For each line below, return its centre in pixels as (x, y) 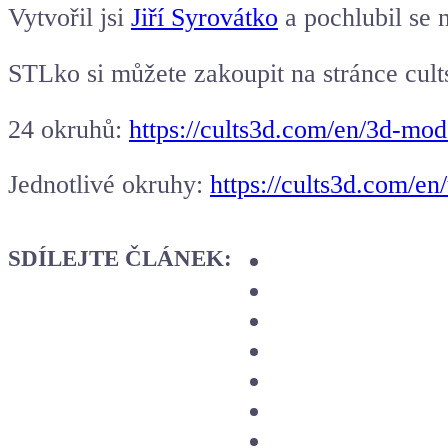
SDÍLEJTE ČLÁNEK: (120, 258)
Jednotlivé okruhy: (109, 185)
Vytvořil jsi (69, 17)
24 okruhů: (68, 129)
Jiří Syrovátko (204, 17)
